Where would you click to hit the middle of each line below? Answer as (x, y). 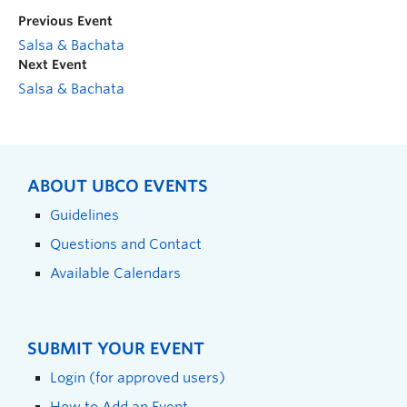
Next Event (53, 64)
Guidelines (84, 214)
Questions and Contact (126, 243)
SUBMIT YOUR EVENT (116, 348)
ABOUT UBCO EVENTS (118, 185)
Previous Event (65, 20)
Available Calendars (115, 273)
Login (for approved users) (138, 377)
